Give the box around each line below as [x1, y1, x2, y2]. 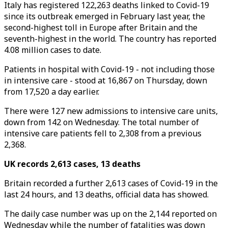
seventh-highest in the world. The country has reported [4, 33, 216, 44]
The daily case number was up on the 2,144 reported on [4, 208, 217, 219]
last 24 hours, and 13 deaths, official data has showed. [4, 189, 209, 200]
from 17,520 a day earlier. [4, 86, 99, 97]
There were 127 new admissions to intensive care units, [4, 105, 218, 117]
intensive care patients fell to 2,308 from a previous [4, 128, 202, 139]
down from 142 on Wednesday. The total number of [4, 117, 199, 128]
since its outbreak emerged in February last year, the [4, 11, 205, 22]
